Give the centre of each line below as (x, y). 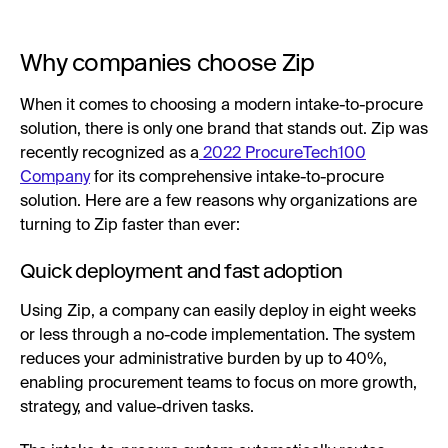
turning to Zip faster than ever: (130, 225)
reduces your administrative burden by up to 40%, (203, 359)
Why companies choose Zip (167, 62)
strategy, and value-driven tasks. (137, 407)
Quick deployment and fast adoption (181, 270)
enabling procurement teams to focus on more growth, (218, 383)
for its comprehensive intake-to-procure (237, 177)
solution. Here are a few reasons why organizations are (218, 201)
